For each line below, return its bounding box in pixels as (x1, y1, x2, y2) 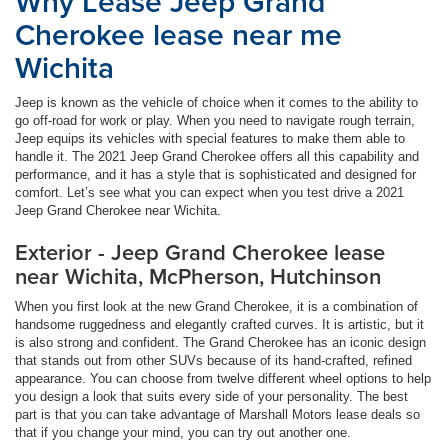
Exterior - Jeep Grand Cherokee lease (15, 235, 385, 268)
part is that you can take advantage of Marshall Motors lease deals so (15, 406, 420, 422)
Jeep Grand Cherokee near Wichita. (15, 202, 221, 218)
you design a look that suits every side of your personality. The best (15, 388, 408, 404)
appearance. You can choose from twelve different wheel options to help (15, 370, 431, 386)
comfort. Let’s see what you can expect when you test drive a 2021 (15, 184, 404, 200)
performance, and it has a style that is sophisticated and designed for (15, 166, 416, 182)
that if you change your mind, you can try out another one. (15, 424, 351, 440)
